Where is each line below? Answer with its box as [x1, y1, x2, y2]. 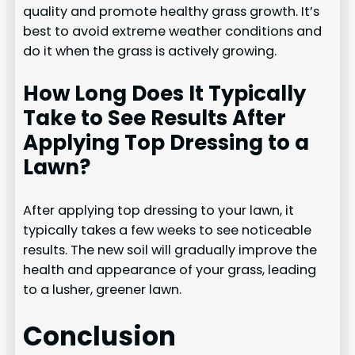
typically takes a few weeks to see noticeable [23, 220, 312, 239]
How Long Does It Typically [23, 78, 307, 108]
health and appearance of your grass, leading [23, 260, 317, 279]
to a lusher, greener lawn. [23, 280, 182, 299]
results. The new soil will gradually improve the [23, 240, 318, 259]
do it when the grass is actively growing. [23, 41, 277, 60]
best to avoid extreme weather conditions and [23, 21, 323, 40]
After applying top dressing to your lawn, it [23, 200, 295, 219]
